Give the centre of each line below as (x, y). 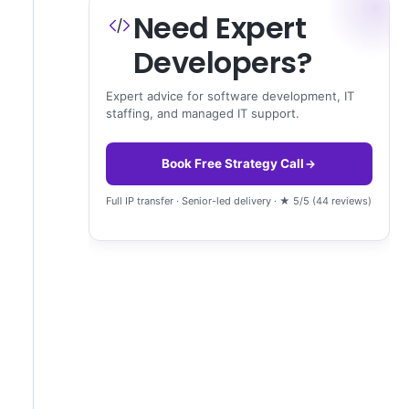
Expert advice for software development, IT (230, 96)
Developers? (222, 63)
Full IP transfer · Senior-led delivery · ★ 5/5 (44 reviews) (239, 201)
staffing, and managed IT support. (202, 114)
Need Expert (220, 28)
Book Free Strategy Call (232, 164)
